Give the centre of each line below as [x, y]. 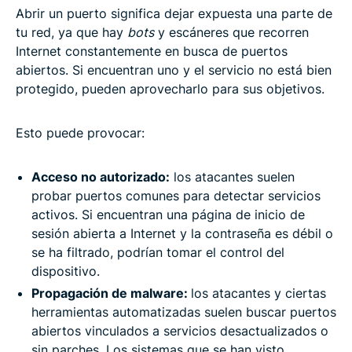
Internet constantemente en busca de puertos [152, 51]
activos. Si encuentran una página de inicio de [168, 214]
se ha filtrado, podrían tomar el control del [158, 252]
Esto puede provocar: [80, 132]
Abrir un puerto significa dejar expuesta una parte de [174, 13]
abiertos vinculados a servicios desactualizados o [180, 330]
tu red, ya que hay [71, 32]
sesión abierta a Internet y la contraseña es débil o [182, 233]
